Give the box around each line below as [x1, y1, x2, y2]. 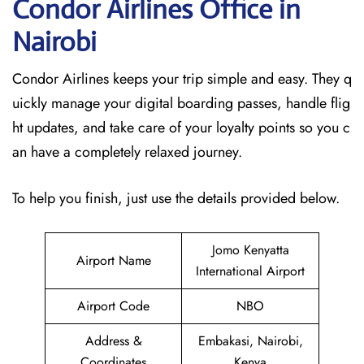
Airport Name [76, 251, 151, 270]
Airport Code [77, 297, 149, 315]
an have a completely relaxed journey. [12, 141, 242, 162]
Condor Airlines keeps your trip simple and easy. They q [12, 68, 352, 89]
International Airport [196, 262, 305, 280]
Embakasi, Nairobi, [197, 331, 303, 350]
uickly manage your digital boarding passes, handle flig [12, 93, 350, 114]
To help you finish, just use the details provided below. [12, 188, 340, 209]
